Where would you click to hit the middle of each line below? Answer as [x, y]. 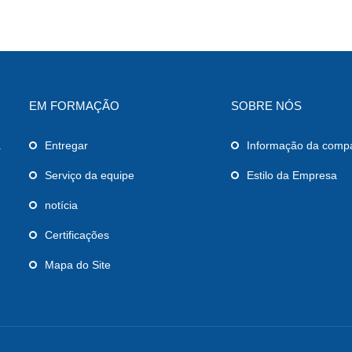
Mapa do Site [77, 264]
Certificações [77, 235]
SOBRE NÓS [267, 105]
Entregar [66, 145]
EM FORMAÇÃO [74, 105]
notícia [61, 205]
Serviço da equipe [89, 175]
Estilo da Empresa [292, 175]
